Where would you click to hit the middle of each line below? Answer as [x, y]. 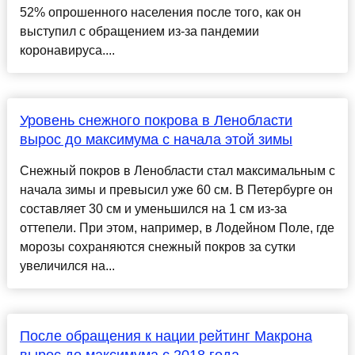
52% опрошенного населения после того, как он [160, 13]
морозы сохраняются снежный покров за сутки [157, 247]
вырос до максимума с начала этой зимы [156, 140]
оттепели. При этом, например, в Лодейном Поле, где [177, 228]
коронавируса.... [67, 51]
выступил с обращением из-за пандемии [139, 32]
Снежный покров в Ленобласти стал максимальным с [177, 171]
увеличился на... [67, 266]
